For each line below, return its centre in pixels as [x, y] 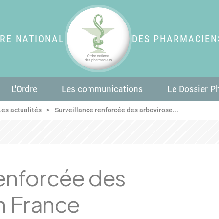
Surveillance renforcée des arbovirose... [117, 110]
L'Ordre [24, 89]
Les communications [102, 89]
